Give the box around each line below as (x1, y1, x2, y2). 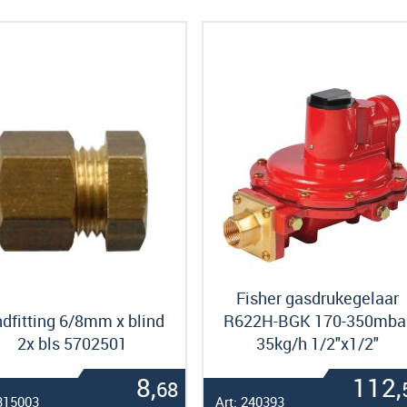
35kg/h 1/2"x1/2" (255, 333, 379, 354)
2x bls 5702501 (16, 333, 127, 354)
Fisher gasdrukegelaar (235, 287, 399, 309)
